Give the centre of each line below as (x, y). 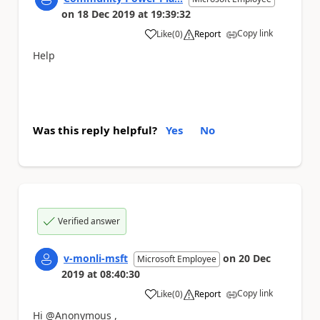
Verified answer (89, 221)
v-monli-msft (96, 258)
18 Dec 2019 (106, 14)
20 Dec (255, 258)
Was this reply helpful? (95, 130)
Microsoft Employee (177, 259)
